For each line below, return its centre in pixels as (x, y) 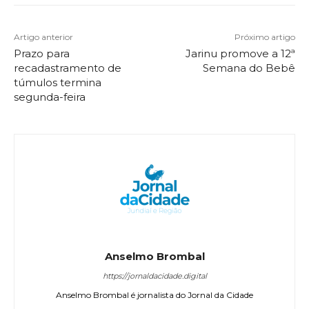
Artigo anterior (43, 37)
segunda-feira (50, 97)
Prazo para (42, 53)
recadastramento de (68, 68)
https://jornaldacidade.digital (154, 276)
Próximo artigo (265, 37)
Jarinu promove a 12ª (240, 53)
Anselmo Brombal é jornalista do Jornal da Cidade (154, 295)
